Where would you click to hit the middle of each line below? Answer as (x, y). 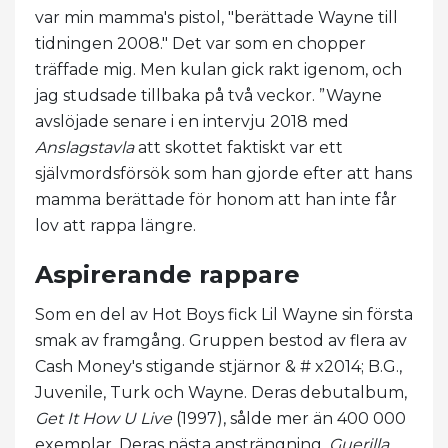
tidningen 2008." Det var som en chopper (200, 43)
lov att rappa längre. (115, 225)
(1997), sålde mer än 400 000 (289, 418)
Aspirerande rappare (167, 274)
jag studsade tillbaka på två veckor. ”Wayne (208, 95)
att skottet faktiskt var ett (238, 147)
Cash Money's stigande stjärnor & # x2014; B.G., (218, 366)
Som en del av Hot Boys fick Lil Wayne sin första (224, 314)
